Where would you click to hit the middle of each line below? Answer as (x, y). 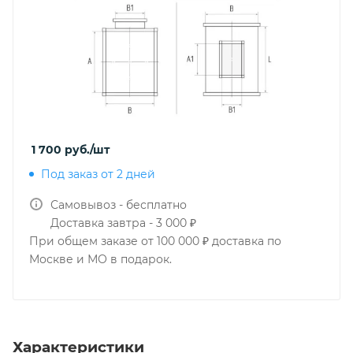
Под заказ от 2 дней (98, 174)
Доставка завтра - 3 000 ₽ (123, 223)
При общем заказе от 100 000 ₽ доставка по (155, 241)
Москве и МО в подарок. (100, 259)
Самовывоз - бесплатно (119, 205)
